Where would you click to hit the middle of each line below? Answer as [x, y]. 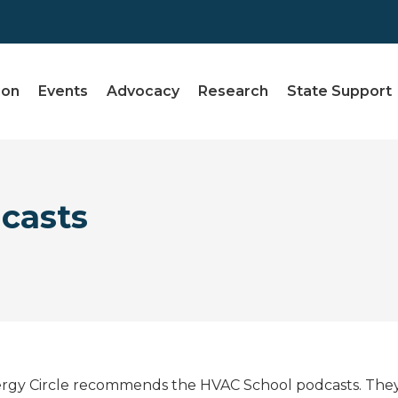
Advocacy [143, 92]
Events [64, 92]
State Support [340, 92]
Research [234, 92]
